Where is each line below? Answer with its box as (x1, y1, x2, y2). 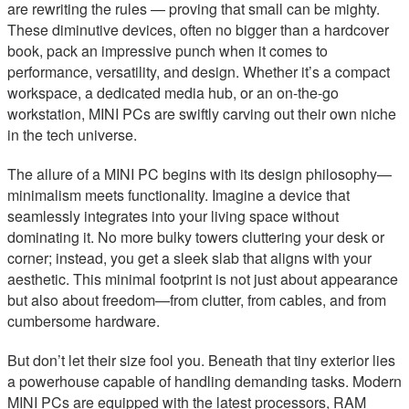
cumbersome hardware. (7, 310, 160, 332)
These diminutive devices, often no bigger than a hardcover (7, 19, 389, 41)
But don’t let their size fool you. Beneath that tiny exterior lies (7, 350, 395, 372)
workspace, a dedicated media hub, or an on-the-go (7, 82, 339, 104)
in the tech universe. (7, 124, 137, 146)
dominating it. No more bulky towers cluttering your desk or (7, 226, 384, 248)
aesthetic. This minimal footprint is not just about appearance (7, 268, 398, 290)
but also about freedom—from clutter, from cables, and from (7, 289, 386, 311)
